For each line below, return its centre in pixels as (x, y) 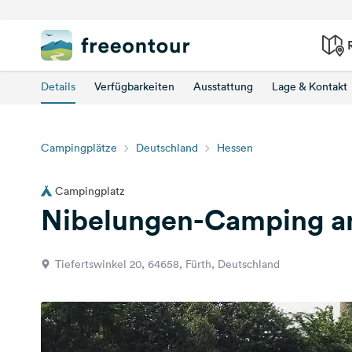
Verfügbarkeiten (134, 86)
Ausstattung (223, 86)
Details (58, 86)
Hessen (235, 148)
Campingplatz (90, 191)
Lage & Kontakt (310, 86)
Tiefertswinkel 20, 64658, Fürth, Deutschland (167, 264)
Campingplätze (79, 148)
